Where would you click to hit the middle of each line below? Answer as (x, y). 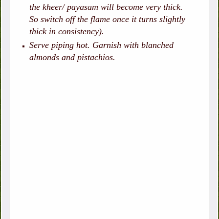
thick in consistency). (67, 32)
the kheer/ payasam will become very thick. (106, 7)
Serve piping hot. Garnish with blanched (102, 45)
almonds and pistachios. (74, 57)
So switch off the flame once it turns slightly (108, 19)
